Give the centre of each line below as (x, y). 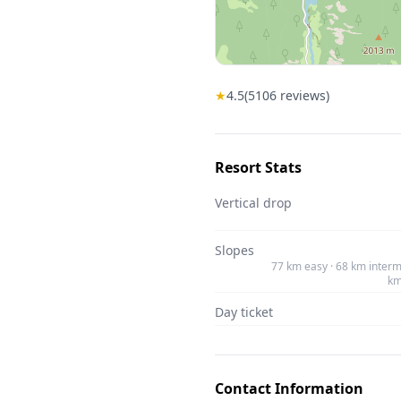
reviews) (303, 95)
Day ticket (244, 312)
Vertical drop (253, 203)
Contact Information (289, 388)
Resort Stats (258, 167)
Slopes (235, 250)
